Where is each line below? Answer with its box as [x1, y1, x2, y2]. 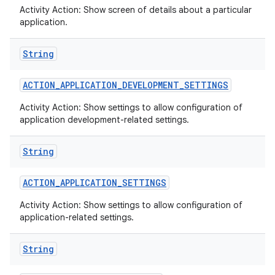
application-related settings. [20, 212, 134, 223]
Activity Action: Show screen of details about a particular [20, 4, 252, 15]
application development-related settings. [20, 114, 189, 125]
